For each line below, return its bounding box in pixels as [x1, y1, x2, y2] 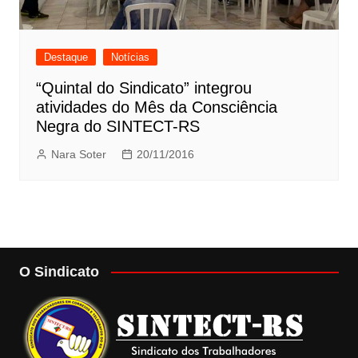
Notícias [110, 50, 149, 63]
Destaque [43, 50, 88, 63]
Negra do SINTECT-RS [35, 117, 200, 135]
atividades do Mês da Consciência [35, 97, 277, 116]
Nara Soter [50, 147, 106, 161]
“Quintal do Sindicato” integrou [35, 78, 252, 97]
